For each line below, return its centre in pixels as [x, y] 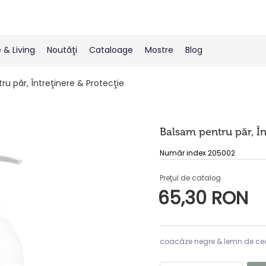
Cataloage [111, 50]
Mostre [159, 50]
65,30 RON [203, 198]
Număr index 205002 [197, 153]
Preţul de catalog [190, 178]
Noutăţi [62, 50]
